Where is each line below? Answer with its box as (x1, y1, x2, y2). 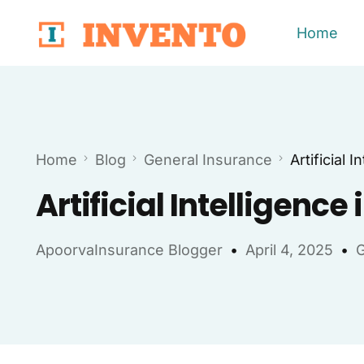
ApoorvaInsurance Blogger (35, 241, 223, 259)
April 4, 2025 (245, 241, 333, 259)
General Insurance (143, 151, 272, 169)
